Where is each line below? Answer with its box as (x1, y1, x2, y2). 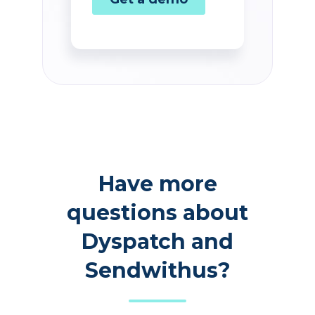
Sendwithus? (84, 257, 231, 283)
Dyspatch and (82, 229, 233, 255)
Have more (98, 171, 217, 197)
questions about (67, 200, 248, 226)
